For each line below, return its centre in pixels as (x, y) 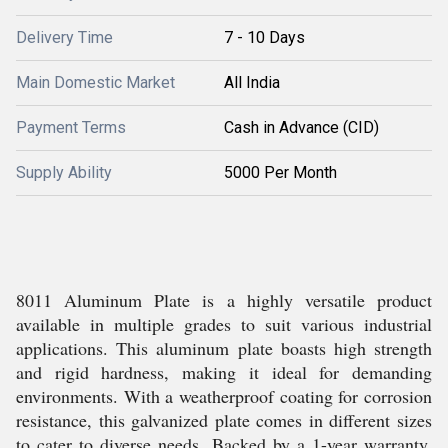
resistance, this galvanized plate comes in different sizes (224, 420)
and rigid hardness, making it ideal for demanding (224, 372)
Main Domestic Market (95, 82)
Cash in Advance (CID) (301, 127)
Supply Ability (64, 172)
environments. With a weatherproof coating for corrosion (224, 396)
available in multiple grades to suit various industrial (224, 324)
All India (252, 82)
